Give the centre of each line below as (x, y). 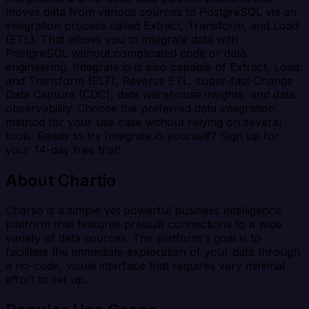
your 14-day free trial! (63, 149)
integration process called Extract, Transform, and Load (152, 25)
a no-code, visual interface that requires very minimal (145, 266)
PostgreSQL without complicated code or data (126, 53)
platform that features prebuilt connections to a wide (144, 225)
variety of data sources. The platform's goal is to (133, 238)
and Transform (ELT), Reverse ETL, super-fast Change (149, 80)
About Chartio (61, 180)
